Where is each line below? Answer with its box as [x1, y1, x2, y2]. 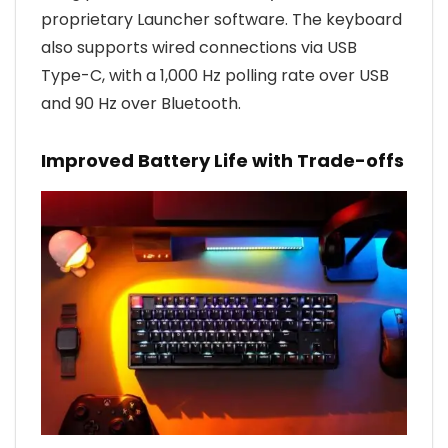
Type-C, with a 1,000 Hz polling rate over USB [41, 63, 389, 87]
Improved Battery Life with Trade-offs [41, 147, 404, 173]
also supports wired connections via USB [41, 35, 357, 59]
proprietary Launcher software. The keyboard [41, 7, 402, 31]
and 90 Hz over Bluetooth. [41, 91, 241, 115]
